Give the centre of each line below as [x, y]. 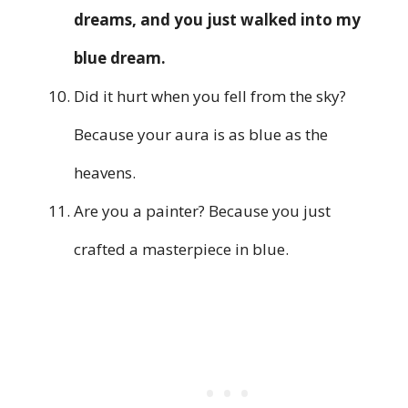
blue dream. [120, 58]
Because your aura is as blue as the [201, 135]
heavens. [105, 173]
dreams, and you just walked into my [217, 20]
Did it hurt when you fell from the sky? [210, 97]
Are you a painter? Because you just [202, 211]
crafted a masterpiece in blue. [181, 250]
